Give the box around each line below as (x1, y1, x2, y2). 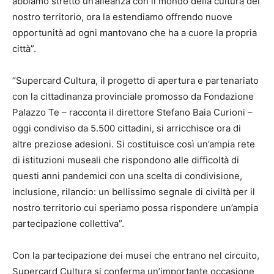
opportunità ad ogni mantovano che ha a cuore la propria (12, 27, 257, 39)
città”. (12, 43, 36, 55)
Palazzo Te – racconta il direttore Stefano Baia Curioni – (12, 106, 253, 119)
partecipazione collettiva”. (12, 218, 124, 230)
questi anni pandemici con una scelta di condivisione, (12, 170, 242, 182)
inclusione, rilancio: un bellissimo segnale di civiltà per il (12, 186, 255, 198)
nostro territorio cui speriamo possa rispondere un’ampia (12, 202, 258, 214)
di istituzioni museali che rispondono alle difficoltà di (12, 154, 239, 166)
